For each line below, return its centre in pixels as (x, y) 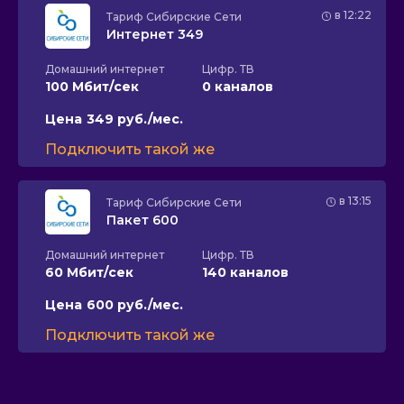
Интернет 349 (155, 34)
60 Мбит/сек (89, 272)
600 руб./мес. (135, 304)
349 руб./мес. (135, 119)
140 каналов (245, 272)
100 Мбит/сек (92, 86)
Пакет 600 (142, 220)
